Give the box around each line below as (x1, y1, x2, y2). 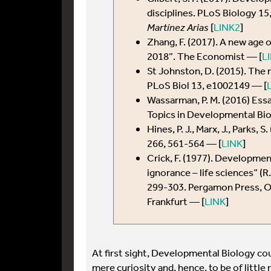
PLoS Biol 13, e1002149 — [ (147, 79, 267, 91)
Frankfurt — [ (147, 195, 204, 207)
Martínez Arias (147, 21, 209, 33)
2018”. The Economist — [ (147, 50, 262, 62)
